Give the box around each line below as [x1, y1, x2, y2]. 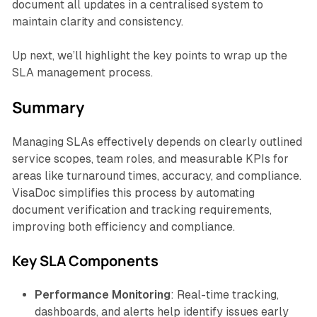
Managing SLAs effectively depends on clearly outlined [11, 135, 302, 149]
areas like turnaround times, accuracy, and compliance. [11, 169, 301, 183]
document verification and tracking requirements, [11, 203, 272, 217]
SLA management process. [11, 66, 153, 80]
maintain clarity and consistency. [11, 15, 183, 29]
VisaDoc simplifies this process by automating [11, 186, 255, 200]
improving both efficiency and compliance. [11, 220, 235, 234]
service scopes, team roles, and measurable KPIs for [11, 152, 289, 166]
